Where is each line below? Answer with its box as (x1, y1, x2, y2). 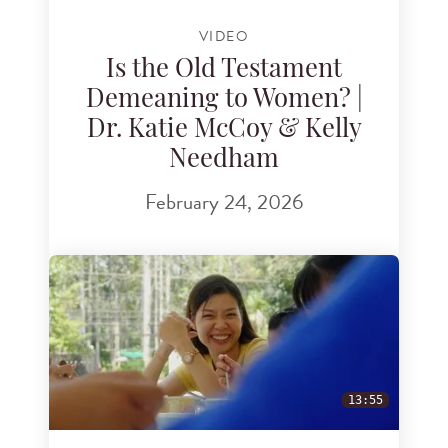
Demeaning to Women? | (85, 87, 363, 113)
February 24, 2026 (145, 186, 303, 219)
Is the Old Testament (106, 57, 342, 83)
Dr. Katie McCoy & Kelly (86, 117, 362, 143)
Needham (169, 147, 279, 173)
